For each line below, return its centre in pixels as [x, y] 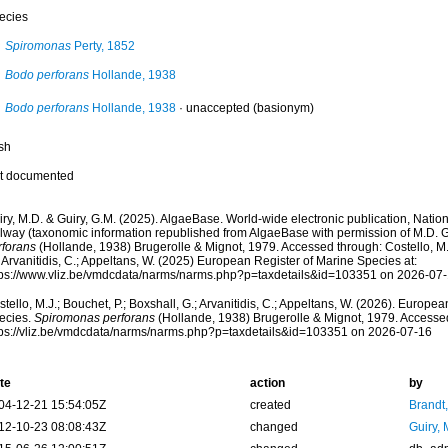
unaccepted [217, 108]
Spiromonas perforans [94, 318]
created [270, 405]
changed [273, 427]
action [267, 383]
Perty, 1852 [102, 46]
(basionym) [281, 108]
